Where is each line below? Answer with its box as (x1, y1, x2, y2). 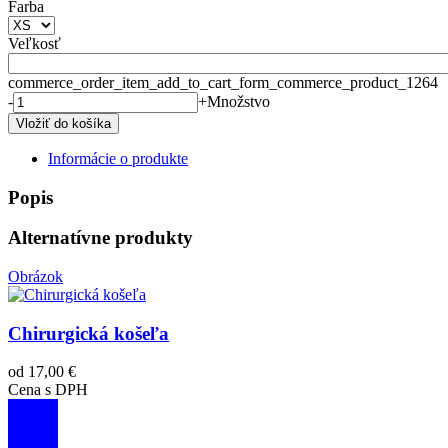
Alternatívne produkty (8, 227, 193, 249)
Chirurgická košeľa (8, 322, 169, 344)
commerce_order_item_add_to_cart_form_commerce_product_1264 (8, 73, 438, 91)
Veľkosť (8, 34, 61, 52)
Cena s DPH (8, 381, 88, 399)
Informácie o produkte (48, 149, 188, 167)
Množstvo (207, 92, 270, 110)
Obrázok (8, 267, 63, 285)
